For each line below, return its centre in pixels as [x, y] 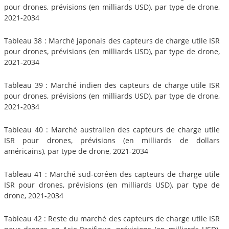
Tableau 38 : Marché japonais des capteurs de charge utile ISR [112, 40]
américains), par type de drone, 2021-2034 [76, 151]
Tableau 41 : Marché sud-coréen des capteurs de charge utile [112, 174]
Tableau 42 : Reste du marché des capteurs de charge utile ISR [112, 218]
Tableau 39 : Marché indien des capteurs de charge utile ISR [112, 85]
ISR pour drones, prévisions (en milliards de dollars [112, 140]
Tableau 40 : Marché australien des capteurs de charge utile [112, 129]
